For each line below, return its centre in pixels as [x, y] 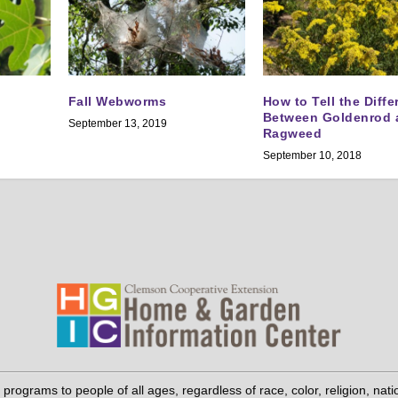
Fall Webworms [117, 102]
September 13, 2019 [117, 124]
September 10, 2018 [312, 156]
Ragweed [292, 134]
